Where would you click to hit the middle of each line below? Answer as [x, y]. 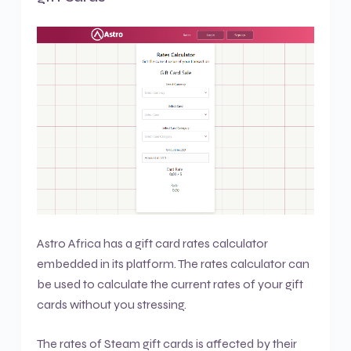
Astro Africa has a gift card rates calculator [152, 244]
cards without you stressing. [111, 305]
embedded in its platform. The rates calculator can [173, 264]
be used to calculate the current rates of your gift [170, 284]
